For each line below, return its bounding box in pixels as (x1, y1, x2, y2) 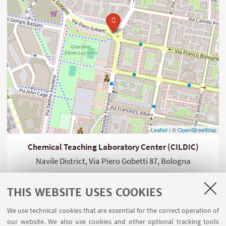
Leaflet (150, 125, 167, 134)
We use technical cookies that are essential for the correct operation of (7, 206, 219, 215)
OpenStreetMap (177, 125, 216, 134)
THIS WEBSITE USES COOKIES (7, 185, 162, 199)
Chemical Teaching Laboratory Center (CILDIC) (27, 141, 199, 152)
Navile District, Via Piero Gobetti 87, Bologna (35, 155, 191, 166)
